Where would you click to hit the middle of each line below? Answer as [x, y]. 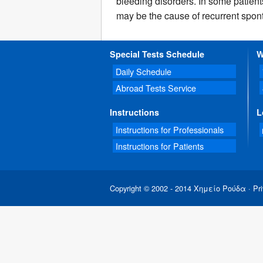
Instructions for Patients [160, 146]
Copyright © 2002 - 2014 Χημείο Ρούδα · [181, 188]
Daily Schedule [144, 72]
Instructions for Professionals [170, 130]
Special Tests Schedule [157, 54]
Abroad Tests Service [156, 88]
